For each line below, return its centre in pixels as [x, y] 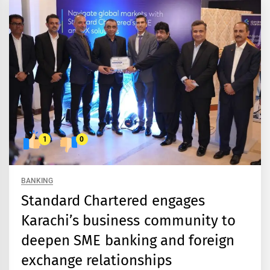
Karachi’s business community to [128, 220]
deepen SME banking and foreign [128, 240]
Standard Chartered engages [113, 200]
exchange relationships [97, 260]
